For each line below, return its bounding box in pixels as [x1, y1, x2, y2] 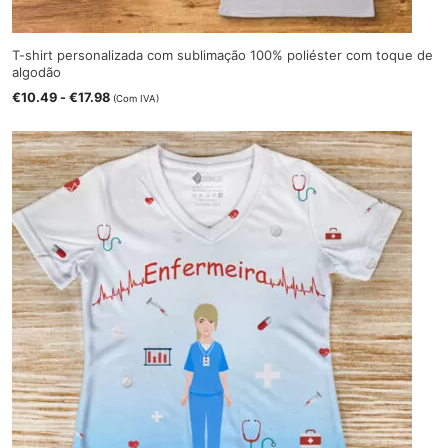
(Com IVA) [113, 92, 160, 104]
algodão [12, 64, 62, 81]
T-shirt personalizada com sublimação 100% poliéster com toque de [12, 47, 434, 64]
